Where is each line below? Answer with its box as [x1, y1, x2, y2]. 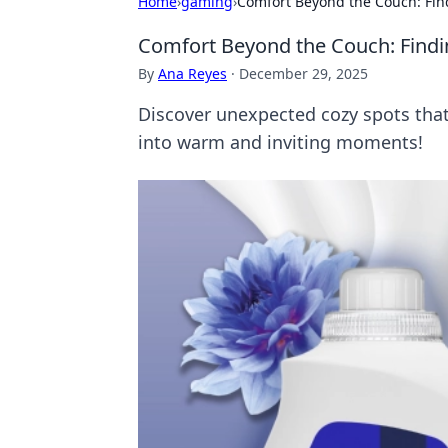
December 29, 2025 [239, 64, 368, 83]
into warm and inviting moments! [138, 130, 423, 154]
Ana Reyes [158, 64, 227, 83]
